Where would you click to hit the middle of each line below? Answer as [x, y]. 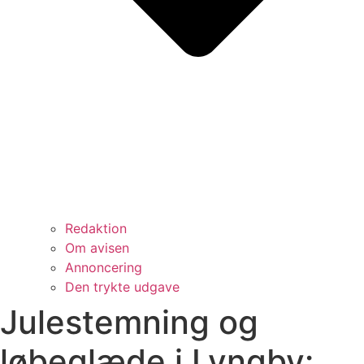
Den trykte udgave [122, 286]
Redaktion [96, 228]
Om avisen [97, 247]
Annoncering [104, 267]
